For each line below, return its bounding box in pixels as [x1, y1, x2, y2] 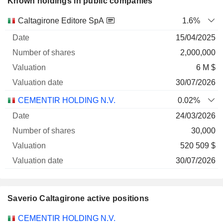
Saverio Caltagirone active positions [7, 194, 149, 203]
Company [7, 36, 41, 44]
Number [68, 16, 97, 24]
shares [70, 36, 95, 44]
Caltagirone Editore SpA [18, 16, 104, 25]
